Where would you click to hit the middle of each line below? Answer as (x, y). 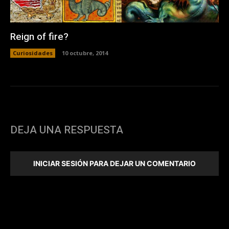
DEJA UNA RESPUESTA (67, 130)
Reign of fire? (39, 37)
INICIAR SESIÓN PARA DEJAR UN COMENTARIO (114, 163)
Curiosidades (33, 53)
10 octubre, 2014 (85, 53)
